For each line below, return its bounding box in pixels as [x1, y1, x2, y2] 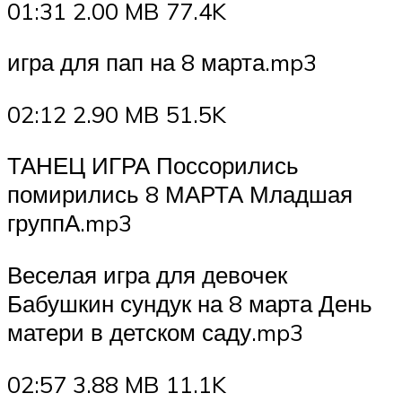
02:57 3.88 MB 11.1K [7, 369, 226, 398]
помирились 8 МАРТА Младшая [7, 179, 353, 209]
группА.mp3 [7, 208, 132, 238]
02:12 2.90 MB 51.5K [7, 99, 226, 128]
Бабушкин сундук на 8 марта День [7, 288, 372, 318]
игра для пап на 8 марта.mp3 [7, 48, 317, 77]
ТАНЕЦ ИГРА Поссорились [7, 151, 299, 180]
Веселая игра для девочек [7, 259, 287, 289]
